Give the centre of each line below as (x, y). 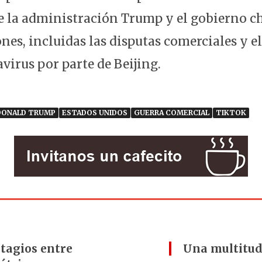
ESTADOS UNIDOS (95, 113)
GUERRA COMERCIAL (172, 113)
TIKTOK (231, 113)
